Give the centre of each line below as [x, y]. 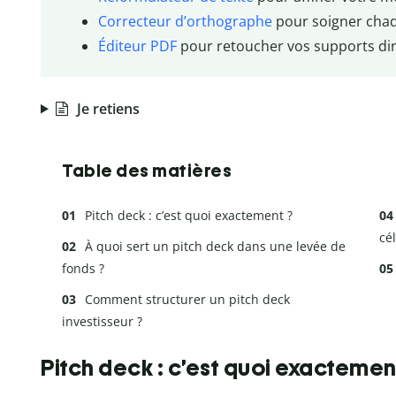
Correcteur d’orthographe [185, 22]
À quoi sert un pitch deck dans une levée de [215, 246]
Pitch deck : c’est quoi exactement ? [189, 215]
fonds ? [83, 268]
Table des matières [147, 170]
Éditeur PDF [137, 46]
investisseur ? [102, 321]
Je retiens [108, 108]
